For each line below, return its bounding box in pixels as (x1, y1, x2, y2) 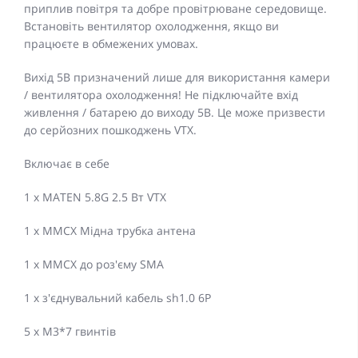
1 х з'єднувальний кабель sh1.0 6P (24, 290, 211, 306)
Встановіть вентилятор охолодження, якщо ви (24, 18, 279, 34)
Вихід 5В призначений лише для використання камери (24, 70, 330, 86)
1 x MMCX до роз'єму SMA (24, 257, 164, 272)
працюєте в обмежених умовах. (24, 36, 198, 52)
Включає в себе (24, 156, 109, 172)
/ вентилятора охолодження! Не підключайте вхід (24, 87, 298, 103)
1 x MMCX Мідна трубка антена (24, 223, 196, 239)
